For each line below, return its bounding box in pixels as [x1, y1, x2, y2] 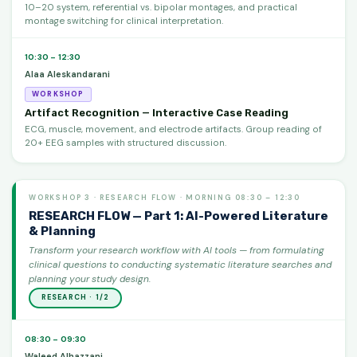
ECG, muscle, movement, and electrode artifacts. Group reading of [25, 123, 322, 135]
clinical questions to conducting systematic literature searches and [29, 257, 331, 271]
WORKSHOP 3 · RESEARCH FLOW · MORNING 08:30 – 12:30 [29, 192, 301, 202]
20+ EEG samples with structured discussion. [25, 136, 226, 149]
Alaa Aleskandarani [25, 68, 110, 80]
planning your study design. [29, 272, 151, 285]
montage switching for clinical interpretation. [25, 14, 223, 27]
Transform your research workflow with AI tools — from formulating [29, 243, 324, 257]
